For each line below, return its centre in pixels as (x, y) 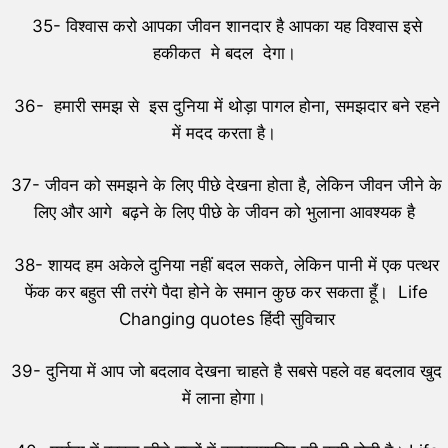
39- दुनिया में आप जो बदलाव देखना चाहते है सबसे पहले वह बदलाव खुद (226, 371)
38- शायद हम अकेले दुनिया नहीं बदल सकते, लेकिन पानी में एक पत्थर (226, 264)
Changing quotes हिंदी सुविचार (226, 318)
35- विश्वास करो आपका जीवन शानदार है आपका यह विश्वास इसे (226, 26)
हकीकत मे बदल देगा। (226, 53)
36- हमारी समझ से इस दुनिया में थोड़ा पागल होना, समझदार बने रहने (226, 105)
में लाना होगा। (226, 398)
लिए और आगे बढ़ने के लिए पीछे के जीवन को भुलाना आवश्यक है (226, 212)
